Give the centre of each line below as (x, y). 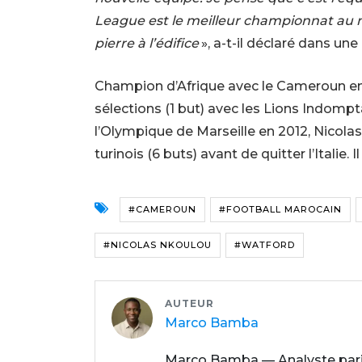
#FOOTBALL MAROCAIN (280, 209)
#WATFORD (265, 244)
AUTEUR (190, 303)
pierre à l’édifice (147, 43)
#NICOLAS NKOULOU (158, 244)
